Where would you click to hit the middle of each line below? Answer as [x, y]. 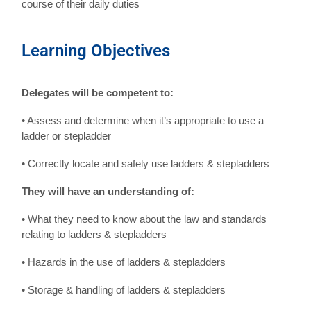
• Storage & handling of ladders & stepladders [124, 289]
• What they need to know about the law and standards [144, 219]
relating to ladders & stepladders [94, 234]
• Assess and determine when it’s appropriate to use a [143, 120]
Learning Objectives [96, 50]
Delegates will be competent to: [98, 92]
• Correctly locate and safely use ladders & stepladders [146, 163]
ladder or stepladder [67, 135]
